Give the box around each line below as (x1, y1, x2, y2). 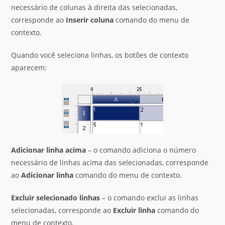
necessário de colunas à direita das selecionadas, (11, 3, 178, 12)
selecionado (36, 193, 78, 202)
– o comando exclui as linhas (100, 193, 199, 202)
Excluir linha (113, 205, 156, 215)
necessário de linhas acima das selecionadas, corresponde (11, 158, 209, 167)
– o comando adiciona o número (86, 145, 196, 155)
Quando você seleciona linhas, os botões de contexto (11, 50, 189, 60)
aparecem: (11, 63, 47, 72)
